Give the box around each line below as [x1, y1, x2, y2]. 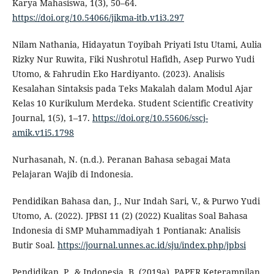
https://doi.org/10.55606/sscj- [92, 111, 208, 124]
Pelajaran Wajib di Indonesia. [12, 168, 133, 180]
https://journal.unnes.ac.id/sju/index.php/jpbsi [57, 239, 246, 251]
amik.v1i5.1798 [12, 126, 74, 138]
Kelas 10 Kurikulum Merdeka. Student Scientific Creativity [12, 97, 253, 109]
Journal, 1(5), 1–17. [12, 111, 92, 124]
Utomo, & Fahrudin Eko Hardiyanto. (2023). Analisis [12, 67, 224, 80]
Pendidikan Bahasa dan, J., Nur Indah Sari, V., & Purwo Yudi [12, 194, 260, 207]
